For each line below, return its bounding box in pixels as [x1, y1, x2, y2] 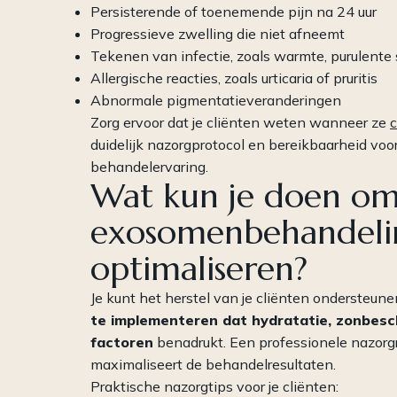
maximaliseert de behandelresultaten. [90, 355, 336, 374]
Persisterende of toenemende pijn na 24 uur [90, 3, 377, 21]
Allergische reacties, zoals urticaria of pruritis [90, 69, 378, 88]
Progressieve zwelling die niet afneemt [90, 25, 345, 43]
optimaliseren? [90, 247, 307, 291]
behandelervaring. [90, 158, 208, 176]
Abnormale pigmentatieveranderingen [90, 91, 341, 110]
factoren [90, 333, 153, 352]
